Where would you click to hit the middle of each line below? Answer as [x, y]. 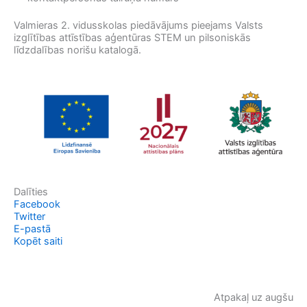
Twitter [29, 216]
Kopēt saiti [38, 241]
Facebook [37, 204]
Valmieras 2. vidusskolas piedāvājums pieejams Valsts [138, 25]
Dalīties [31, 192]
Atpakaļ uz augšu [254, 297]
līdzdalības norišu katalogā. [77, 50]
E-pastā [32, 229]
